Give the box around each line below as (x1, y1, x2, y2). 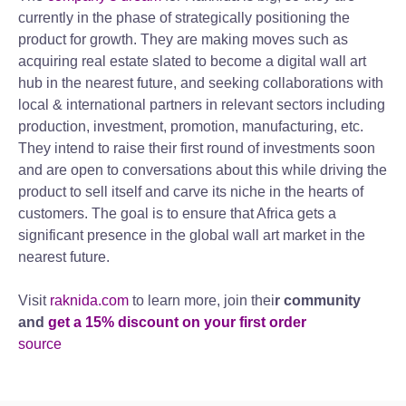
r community (275, 293, 361, 308)
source (18, 336, 62, 352)
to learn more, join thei (129, 293, 275, 308)
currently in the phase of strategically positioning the (18, 10, 350, 25)
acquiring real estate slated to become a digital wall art (18, 53, 366, 69)
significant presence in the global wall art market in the (18, 227, 365, 243)
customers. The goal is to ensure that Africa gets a (18, 206, 336, 221)
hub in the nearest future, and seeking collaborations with (18, 75, 383, 91)
